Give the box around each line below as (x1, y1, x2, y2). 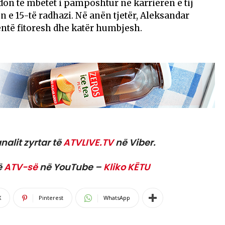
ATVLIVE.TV (63, 136, 114, 149)
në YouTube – (38, 161, 103, 174)
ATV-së (4, 161, 38, 174)
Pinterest (39, 194, 63, 202)
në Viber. (114, 136, 156, 149)
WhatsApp (103, 194, 130, 202)
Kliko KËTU (103, 161, 150, 174)
